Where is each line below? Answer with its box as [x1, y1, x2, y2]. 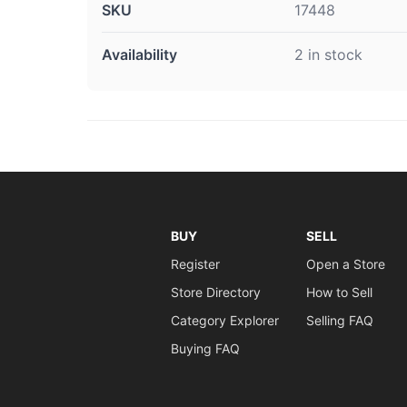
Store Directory [170, 284, 261, 300]
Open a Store [305, 256, 385, 272]
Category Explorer [170, 313, 279, 328]
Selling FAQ [305, 313, 373, 328]
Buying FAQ [170, 341, 240, 356]
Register [170, 256, 220, 272]
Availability [102, 45, 177, 64]
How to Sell [305, 284, 372, 300]
